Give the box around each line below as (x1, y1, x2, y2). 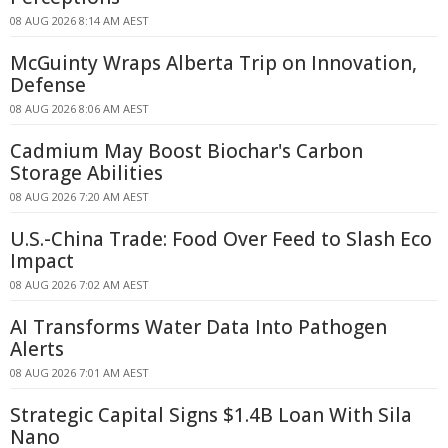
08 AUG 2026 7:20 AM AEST (10, 189, 149, 204)
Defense (10, 72, 86, 98)
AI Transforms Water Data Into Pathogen (10, 314, 387, 340)
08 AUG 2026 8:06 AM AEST (10, 101, 149, 116)
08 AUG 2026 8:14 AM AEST (10, 13, 149, 28)
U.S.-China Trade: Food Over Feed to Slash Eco (10, 226, 432, 252)
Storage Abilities (10, 160, 163, 186)
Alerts (10, 336, 64, 362)
